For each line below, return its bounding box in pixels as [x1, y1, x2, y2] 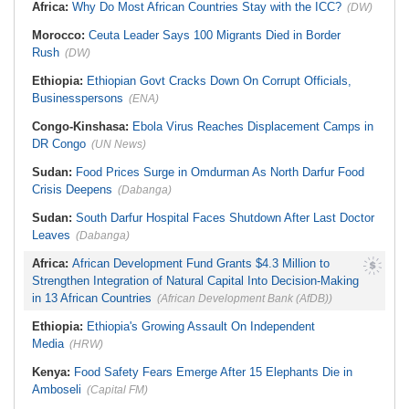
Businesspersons [32, 91, 123, 105]
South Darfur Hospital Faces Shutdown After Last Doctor [76, 211, 374, 225]
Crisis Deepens [32, 183, 112, 196]
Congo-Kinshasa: [32, 120, 132, 133]
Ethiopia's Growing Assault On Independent [87, 320, 315, 333]
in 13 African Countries [32, 291, 152, 305]
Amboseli [32, 383, 81, 396]
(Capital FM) [87, 383, 148, 396]
